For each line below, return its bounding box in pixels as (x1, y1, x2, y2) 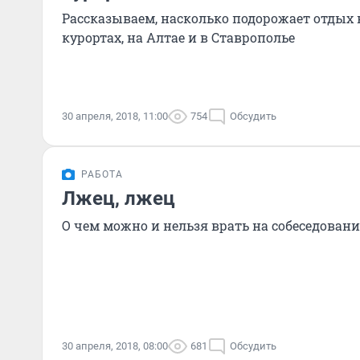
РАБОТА (81, 169, 123, 180)
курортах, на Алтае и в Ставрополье (62, 29, 295, 46)
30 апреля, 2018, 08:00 (62, 340, 168, 352)
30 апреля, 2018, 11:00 (62, 110, 168, 122)
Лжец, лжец (62, 187, 175, 210)
